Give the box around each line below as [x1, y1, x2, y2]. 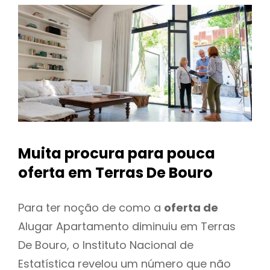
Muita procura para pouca [18, 143, 215, 164]
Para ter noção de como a [18, 199, 164, 215]
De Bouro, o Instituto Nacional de [18, 237, 193, 253]
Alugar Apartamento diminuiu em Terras [18, 218, 236, 234]
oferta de [164, 199, 218, 215]
